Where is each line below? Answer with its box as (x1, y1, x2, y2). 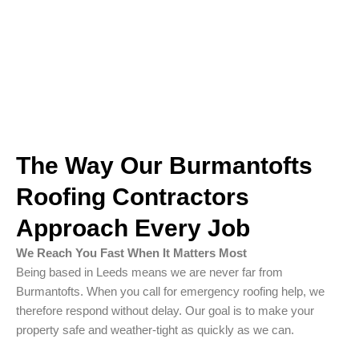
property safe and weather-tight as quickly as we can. (16, 324, 294, 337)
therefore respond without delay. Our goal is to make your (16, 305, 314, 318)
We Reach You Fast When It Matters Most (16, 247, 247, 260)
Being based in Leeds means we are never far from (16, 266, 283, 280)
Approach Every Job (16, 215, 250, 242)
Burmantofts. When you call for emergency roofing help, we (16, 285, 325, 299)
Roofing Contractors (16, 184, 249, 211)
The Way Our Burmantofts (16, 152, 313, 179)
